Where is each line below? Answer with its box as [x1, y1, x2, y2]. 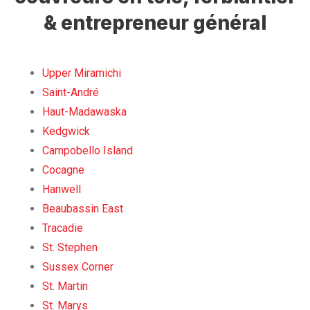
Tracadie [42, 221, 83, 235]
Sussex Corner [42, 259, 113, 273]
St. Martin [42, 279, 88, 293]
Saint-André [42, 85, 99, 99]
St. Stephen [42, 240, 98, 254]
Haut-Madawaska [42, 104, 127, 118]
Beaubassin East [42, 201, 123, 215]
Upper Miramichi [42, 66, 121, 80]
